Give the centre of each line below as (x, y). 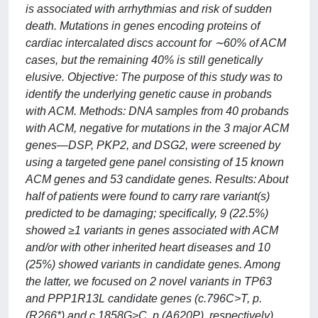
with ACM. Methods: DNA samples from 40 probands (157, 111)
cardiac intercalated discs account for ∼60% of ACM (156, 43)
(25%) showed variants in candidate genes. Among (153, 264)
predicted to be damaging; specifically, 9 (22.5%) (147, 213)
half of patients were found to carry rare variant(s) (148, 196)
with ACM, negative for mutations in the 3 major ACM (157, 128)
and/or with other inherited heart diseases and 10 (148, 247)
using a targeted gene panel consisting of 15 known (155, 162)
